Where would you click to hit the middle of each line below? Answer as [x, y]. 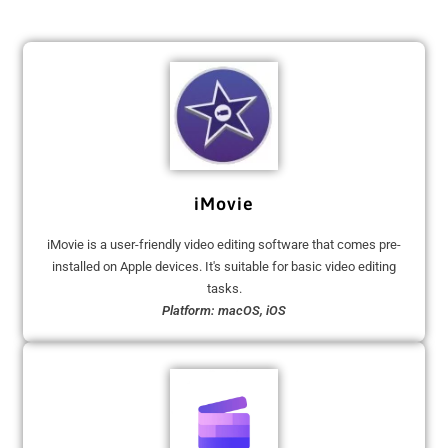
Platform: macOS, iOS [224, 310]
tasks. [224, 288]
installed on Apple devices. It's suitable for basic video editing [224, 266]
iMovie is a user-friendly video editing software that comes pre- [224, 244]
